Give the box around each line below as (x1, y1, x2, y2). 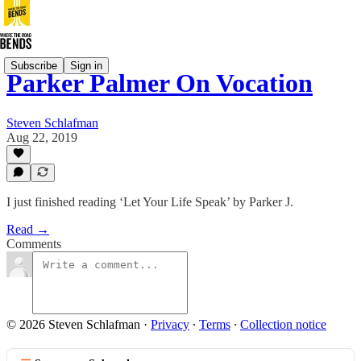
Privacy (151, 317, 189, 331)
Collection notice (240, 317, 326, 331)
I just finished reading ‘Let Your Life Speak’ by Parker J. (6, 195, 293, 209)
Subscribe (10, 59, 57, 72)
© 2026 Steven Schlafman (6, 317, 140, 331)
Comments (6, 237, 61, 251)
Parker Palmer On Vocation (6, 68, 313, 98)
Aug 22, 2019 (6, 130, 77, 144)
